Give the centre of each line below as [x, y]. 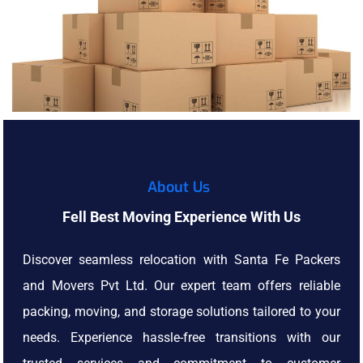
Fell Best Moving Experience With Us [181, 217]
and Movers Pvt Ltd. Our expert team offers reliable [181, 286]
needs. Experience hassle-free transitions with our [181, 338]
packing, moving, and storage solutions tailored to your [181, 312]
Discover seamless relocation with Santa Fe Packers [181, 260]
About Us [178, 188]
